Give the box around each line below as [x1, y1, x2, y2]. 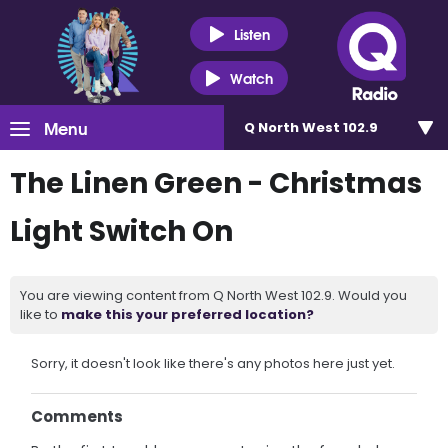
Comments [31, 406, 124, 427]
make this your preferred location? [61, 305, 314, 324]
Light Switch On [10, 212, 233, 251]
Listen [233, 22, 270, 45]
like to [20, 305, 61, 324]
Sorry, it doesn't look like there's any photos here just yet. [31, 354, 396, 373]
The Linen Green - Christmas [10, 164, 422, 203]
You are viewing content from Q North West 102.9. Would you [20, 286, 407, 305]
